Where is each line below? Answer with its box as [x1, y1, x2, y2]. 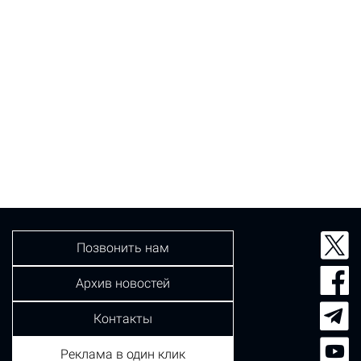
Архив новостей [76, 275, 170, 291]
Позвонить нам [77, 239, 169, 255]
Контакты [93, 310, 152, 326]
